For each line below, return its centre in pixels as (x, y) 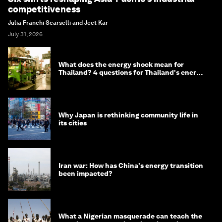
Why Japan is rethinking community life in (128, 115)
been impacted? (85, 174)
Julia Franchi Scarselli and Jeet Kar (58, 23)
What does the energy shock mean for (121, 65)
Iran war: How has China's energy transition (131, 166)
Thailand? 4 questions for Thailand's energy (131, 73)
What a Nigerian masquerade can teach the (130, 216)
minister (72, 81)
